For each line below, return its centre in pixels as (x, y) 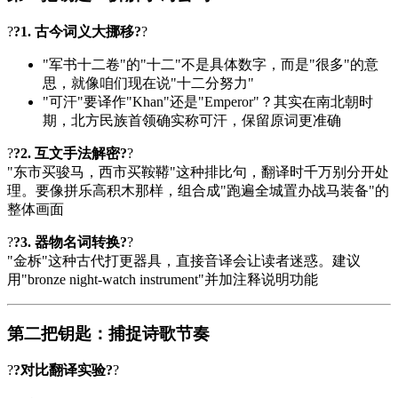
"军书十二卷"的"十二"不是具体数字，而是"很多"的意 (211, 64)
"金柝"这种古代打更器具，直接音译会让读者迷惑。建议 (184, 260)
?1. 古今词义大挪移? (77, 31)
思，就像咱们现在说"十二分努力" (148, 83)
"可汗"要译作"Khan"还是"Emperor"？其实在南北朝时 (208, 101)
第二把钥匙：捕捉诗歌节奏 (108, 333)
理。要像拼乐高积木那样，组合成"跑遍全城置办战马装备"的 (198, 190)
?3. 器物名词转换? (70, 242)
